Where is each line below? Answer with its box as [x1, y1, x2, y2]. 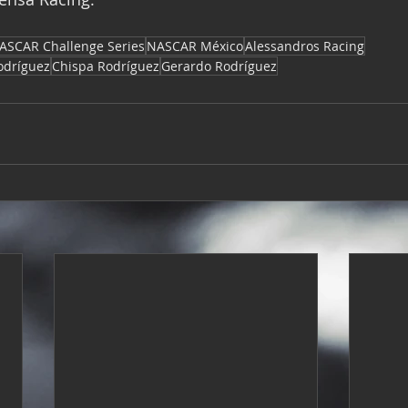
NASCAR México [147, 37, 243, 56]
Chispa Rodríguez [52, 57, 159, 76]
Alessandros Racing [245, 37, 364, 56]
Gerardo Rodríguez [161, 57, 277, 76]
